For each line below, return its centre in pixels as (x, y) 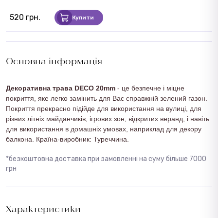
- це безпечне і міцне (150, 88)
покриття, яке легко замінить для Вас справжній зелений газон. (107, 98)
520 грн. (25, 18)
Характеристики (43, 209)
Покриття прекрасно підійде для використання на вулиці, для (104, 108)
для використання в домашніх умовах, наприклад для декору (104, 129)
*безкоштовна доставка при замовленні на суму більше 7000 (106, 159)
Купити (83, 17)
